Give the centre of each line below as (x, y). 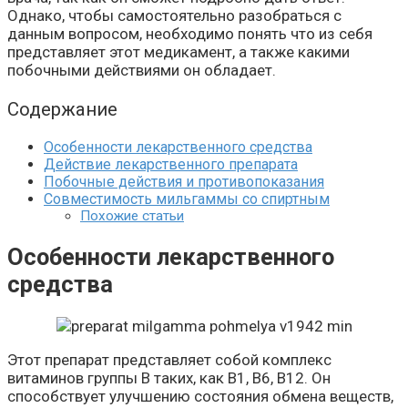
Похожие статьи (132, 216)
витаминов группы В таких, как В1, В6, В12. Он (169, 378)
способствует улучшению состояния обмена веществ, (200, 397)
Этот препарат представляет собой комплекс (169, 360)
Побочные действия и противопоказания (184, 182)
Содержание (62, 109)
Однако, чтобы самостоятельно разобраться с (174, 16)
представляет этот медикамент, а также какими (178, 52)
